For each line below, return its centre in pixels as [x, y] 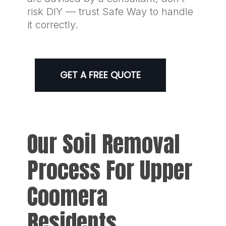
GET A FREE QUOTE [100, 75]
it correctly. [52, 24]
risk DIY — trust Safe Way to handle [110, 11]
